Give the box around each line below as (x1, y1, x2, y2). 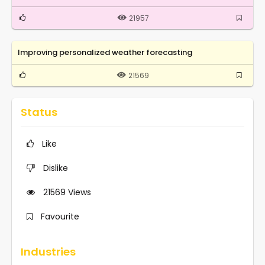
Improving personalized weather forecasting (18, 46, 192, 58)
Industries (21, 244, 76, 259)
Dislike (43, 161, 68, 174)
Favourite (41, 210, 79, 222)
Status (21, 104, 57, 119)
